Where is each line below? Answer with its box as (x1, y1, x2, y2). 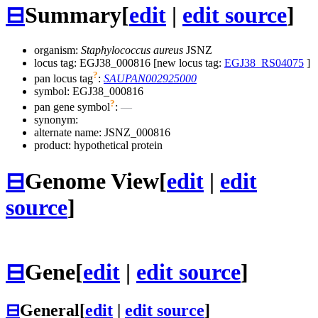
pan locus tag (34, 72, 93, 85)
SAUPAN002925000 (104, 72, 197, 85)
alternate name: (34, 126, 104, 139)
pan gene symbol (34, 101, 110, 114)
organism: (34, 43, 81, 56)
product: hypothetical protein (34, 139, 163, 152)
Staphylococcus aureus (81, 43, 183, 56)
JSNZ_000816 (104, 126, 170, 139)
